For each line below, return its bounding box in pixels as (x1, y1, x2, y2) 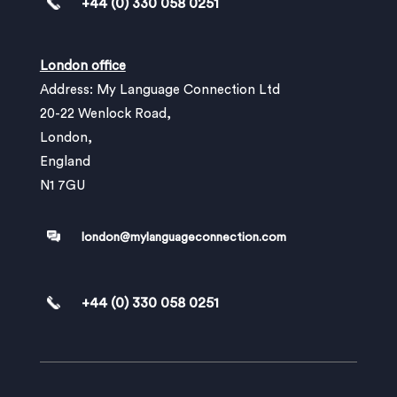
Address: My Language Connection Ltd (39, 82, 280, 97)
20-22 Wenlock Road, (39, 106, 171, 121)
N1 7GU (39, 178, 85, 192)
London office (39, 58, 126, 73)
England (39, 154, 90, 168)
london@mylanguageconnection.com (81, 230, 286, 244)
